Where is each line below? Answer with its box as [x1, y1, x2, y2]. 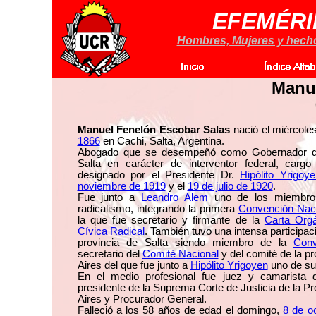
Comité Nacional [142, 248, 219, 260]
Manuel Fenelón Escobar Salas [77, 124, 231, 135]
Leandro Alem [140, 192, 208, 203]
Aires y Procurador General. [77, 293, 207, 305]
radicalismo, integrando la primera [77, 203, 238, 214]
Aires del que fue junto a [77, 260, 190, 271]
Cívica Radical [77, 226, 145, 237]
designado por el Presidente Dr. [77, 169, 240, 181]
